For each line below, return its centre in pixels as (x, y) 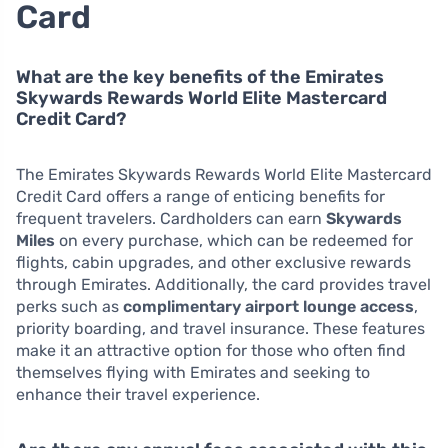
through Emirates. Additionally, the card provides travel (223, 285)
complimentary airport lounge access (268, 307)
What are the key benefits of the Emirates (200, 77)
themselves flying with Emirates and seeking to (193, 373)
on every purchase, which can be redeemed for (234, 241)
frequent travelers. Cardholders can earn (171, 219)
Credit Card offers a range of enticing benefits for (200, 197)
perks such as (69, 307)
